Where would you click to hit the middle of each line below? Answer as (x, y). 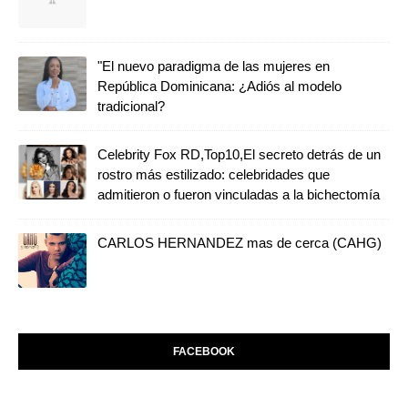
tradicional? (131, 106)
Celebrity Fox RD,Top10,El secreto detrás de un (239, 154)
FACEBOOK (204, 351)
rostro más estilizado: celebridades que (214, 174)
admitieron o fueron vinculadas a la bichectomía (239, 194)
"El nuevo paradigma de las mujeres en (214, 66)
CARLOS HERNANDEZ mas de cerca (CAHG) (240, 242)
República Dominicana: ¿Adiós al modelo (219, 86)
